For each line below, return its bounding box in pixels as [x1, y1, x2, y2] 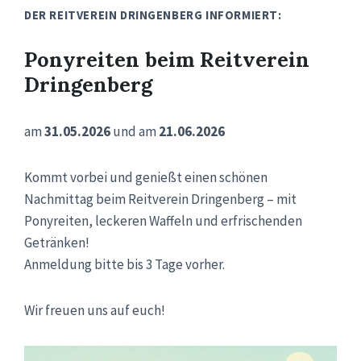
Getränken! [24, 233, 89, 251]
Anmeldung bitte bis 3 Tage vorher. [24, 255, 225, 273]
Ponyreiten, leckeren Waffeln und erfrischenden [24, 211, 302, 230]
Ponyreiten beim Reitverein [24, 45, 309, 73]
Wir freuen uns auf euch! [24, 301, 165, 319]
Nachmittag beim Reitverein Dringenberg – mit [24, 189, 297, 208]
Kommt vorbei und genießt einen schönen [24, 168, 268, 186]
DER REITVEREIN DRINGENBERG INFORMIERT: [24, 6, 282, 23]
